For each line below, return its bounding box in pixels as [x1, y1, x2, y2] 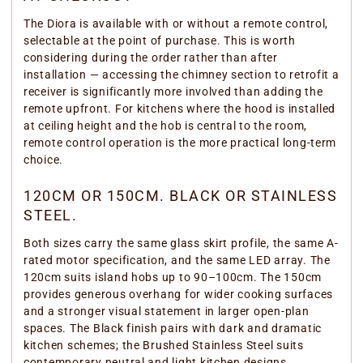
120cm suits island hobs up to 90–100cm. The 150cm [23, 270, 322, 284]
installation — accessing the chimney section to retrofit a [23, 67, 340, 81]
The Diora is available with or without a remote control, [23, 16, 329, 30]
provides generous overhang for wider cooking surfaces [23, 287, 334, 301]
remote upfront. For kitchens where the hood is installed [23, 101, 336, 115]
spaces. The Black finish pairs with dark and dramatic [23, 321, 322, 335]
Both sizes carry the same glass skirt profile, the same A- [23, 236, 339, 250]
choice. [23, 152, 64, 166]
